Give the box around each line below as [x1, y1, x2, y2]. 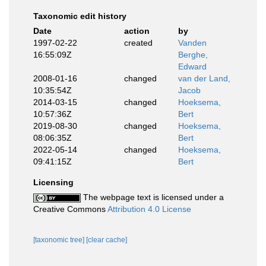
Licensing [33, 178, 74, 187]
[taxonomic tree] [33, 236, 86, 244]
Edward [178, 62, 207, 71]
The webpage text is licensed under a [81, 192, 224, 202]
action [123, 26, 150, 36]
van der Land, [178, 74, 230, 83]
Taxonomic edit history [33, 11, 126, 21]
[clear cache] [86, 236, 127, 244]
